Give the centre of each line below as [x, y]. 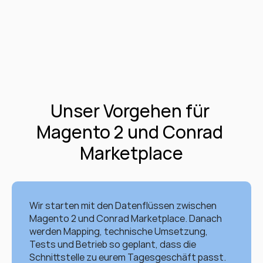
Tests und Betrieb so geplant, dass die [113, 244]
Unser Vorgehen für [130, 111]
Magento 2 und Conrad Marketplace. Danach [126, 218]
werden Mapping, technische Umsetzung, [119, 231]
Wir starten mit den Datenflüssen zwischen [123, 205]
